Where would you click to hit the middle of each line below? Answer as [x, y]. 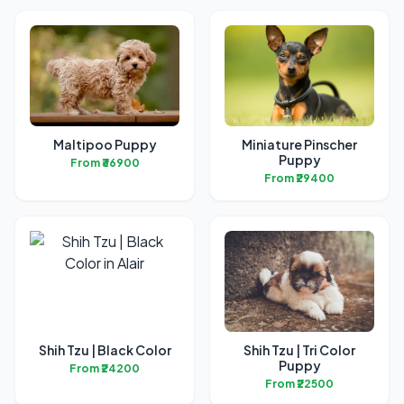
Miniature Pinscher [299, 144]
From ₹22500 [299, 384]
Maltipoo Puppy [105, 144]
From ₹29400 [299, 178]
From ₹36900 [105, 163]
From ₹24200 [105, 368]
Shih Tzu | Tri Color [299, 350]
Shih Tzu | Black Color [105, 350]
